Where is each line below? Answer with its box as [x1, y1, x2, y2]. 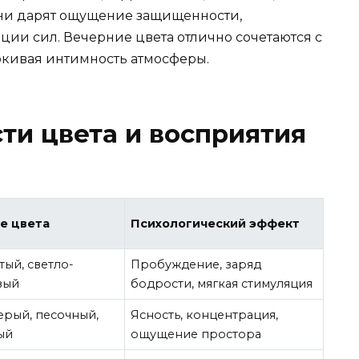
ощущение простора [131, 326, 262, 341]
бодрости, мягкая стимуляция [131, 276, 313, 291]
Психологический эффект [131, 216, 301, 231]
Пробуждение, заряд [131, 256, 262, 272]
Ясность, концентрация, [131, 307, 279, 322]
